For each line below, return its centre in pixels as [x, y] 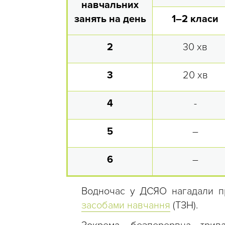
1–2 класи [195, 19]
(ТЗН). [184, 206]
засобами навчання [126, 206]
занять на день [110, 19]
